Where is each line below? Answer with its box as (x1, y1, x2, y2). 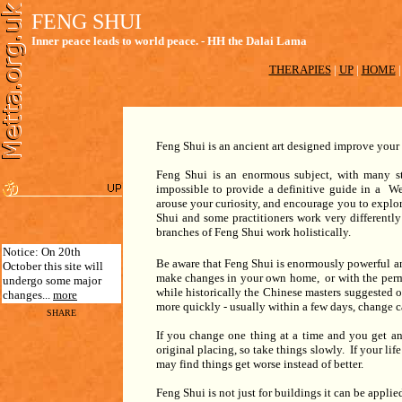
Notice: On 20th (3, 245, 81, 258)
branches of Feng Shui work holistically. (155, 225, 351, 239)
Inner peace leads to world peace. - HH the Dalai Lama (31, 34, 307, 48)
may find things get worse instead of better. (155, 357, 363, 371)
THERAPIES (268, 63, 331, 76)
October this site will (3, 259, 103, 273)
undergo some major (3, 274, 101, 287)
